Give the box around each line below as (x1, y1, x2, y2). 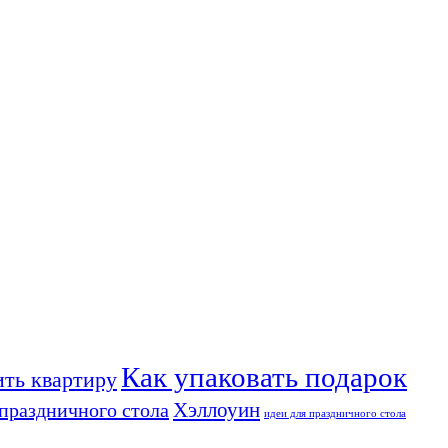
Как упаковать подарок (121, 361, 407, 394)
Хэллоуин (173, 398, 260, 423)
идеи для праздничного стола (264, 408, 406, 420)
